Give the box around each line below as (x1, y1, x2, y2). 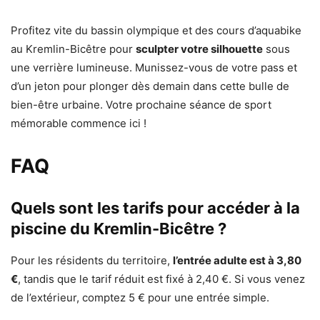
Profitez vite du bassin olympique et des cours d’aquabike (11, 23, 301, 37)
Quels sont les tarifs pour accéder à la (11, 198, 300, 217)
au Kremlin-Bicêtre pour (11, 41, 136, 56)
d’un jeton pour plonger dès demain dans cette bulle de (11, 79, 289, 93)
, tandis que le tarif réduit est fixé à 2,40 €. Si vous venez (18, 271, 305, 286)
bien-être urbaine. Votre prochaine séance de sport (11, 97, 271, 111)
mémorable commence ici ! (11, 116, 146, 130)
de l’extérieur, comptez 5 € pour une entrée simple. (11, 290, 269, 304)
